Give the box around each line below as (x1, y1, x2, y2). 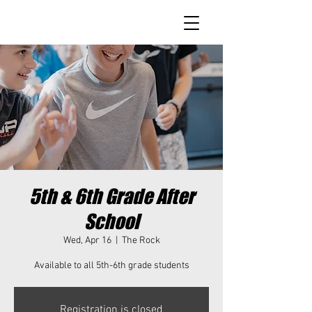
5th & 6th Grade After (29, 185, 194, 208)
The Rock (121, 235, 160, 247)
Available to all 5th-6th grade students (33, 260, 189, 272)
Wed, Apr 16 (63, 235, 111, 247)
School (84, 210, 139, 233)
